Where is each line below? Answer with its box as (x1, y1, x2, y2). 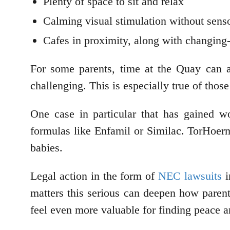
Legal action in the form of (30, 169, 159, 183)
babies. (30, 141, 66, 155)
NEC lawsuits (158, 169, 222, 183)
